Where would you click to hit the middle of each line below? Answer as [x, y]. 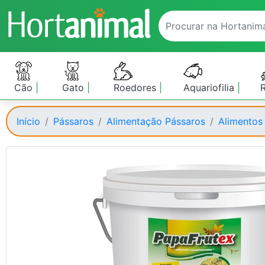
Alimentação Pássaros [156, 121]
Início [28, 121]
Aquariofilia [210, 88]
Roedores [137, 88]
